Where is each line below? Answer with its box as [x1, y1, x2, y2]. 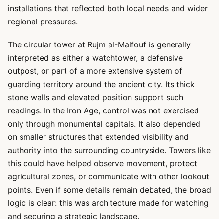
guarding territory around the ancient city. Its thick [8, 79, 195, 89]
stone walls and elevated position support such [8, 92, 183, 102]
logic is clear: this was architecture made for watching [8, 198, 209, 208]
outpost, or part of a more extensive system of [8, 66, 182, 76]
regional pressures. [8, 17, 78, 26]
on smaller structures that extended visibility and [8, 132, 189, 142]
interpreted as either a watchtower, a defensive [8, 53, 183, 63]
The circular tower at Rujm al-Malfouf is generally [8, 40, 191, 49]
